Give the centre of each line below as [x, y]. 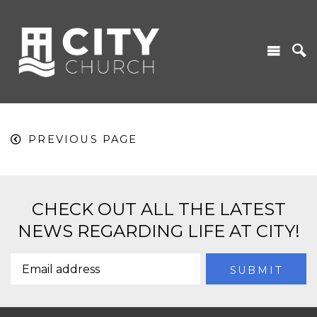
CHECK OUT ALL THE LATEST [158, 209]
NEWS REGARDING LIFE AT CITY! [158, 231]
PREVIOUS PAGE [83, 139]
